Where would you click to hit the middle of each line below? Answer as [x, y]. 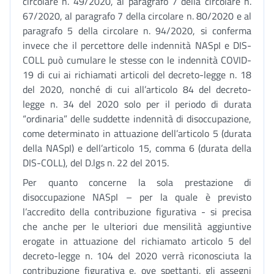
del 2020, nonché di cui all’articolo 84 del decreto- [137, 89]
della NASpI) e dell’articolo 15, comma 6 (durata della [137, 148]
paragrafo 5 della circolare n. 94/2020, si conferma [137, 31]
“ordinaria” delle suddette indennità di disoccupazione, [137, 119]
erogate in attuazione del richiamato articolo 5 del [137, 241]
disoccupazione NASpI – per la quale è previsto [137, 197]
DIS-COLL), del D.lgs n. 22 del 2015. [96, 163]
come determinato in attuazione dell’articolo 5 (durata [137, 133]
